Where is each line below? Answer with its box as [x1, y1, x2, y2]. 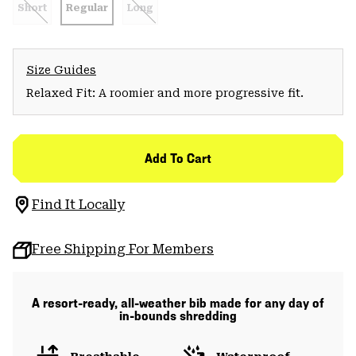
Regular [66, 2, 108, 14]
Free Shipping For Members [32, 241, 214, 257]
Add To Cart [145, 150, 211, 166]
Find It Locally [32, 196, 125, 212]
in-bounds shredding [119, 308, 237, 323]
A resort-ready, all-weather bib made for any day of [32, 295, 324, 311]
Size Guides [26, 63, 96, 76]
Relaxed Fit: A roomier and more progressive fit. [26, 86, 304, 99]
